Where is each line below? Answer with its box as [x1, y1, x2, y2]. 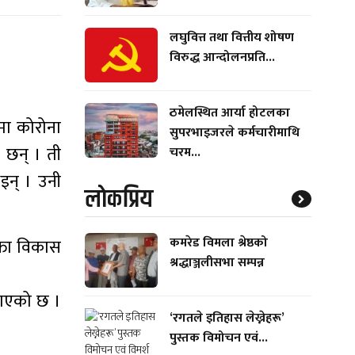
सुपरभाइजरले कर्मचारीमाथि [169, 121, 300, 143]
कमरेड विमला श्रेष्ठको [169, 231, 268, 254]
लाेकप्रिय [85, 179, 153, 219]
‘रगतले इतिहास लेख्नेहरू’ [169, 307, 284, 329]
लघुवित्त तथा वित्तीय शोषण [169, 27, 294, 49]
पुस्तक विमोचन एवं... [169, 326, 268, 349]
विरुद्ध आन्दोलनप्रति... [169, 47, 275, 69]
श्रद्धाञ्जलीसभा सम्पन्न [169, 251, 265, 273]
